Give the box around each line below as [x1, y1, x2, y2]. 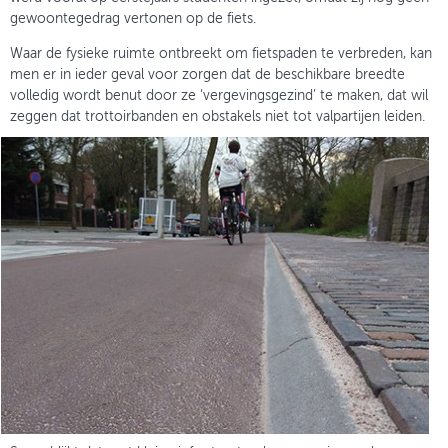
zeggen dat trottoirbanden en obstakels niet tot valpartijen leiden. [10, 110, 425, 125]
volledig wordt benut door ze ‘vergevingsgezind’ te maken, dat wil [10, 89, 428, 104]
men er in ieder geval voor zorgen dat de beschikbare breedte [10, 68, 405, 83]
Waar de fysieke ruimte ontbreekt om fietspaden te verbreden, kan [10, 47, 432, 62]
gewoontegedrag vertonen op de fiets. [10, 12, 256, 27]
